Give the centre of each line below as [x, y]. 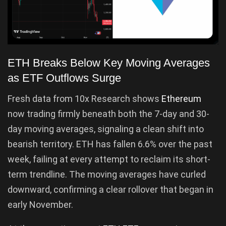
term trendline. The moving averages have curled [107, 174]
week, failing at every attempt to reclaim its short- [109, 159]
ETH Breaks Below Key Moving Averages [109, 63]
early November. [40, 204]
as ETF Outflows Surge [64, 78]
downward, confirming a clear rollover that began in [110, 189]
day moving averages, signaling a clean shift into [106, 129]
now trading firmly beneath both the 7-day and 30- [108, 114]
